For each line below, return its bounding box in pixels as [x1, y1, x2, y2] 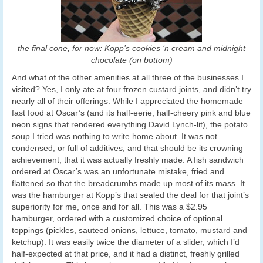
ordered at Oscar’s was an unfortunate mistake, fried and [12, 167, 224, 177]
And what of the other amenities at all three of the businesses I [12, 73, 244, 83]
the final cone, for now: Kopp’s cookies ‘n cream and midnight [18, 43, 245, 53]
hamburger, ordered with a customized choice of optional [12, 214, 222, 224]
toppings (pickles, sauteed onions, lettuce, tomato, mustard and [12, 225, 247, 235]
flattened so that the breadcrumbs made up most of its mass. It [12, 178, 245, 188]
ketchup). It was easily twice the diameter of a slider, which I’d [12, 237, 240, 247]
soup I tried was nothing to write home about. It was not [12, 131, 217, 141]
